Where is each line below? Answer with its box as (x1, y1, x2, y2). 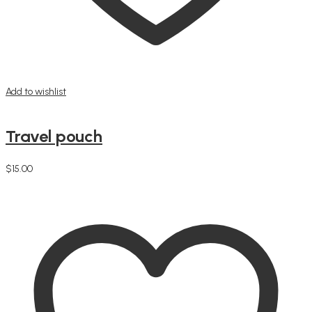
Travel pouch (6, 125, 102, 146)
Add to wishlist (6, 85, 66, 97)
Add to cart (6, 174, 52, 187)
